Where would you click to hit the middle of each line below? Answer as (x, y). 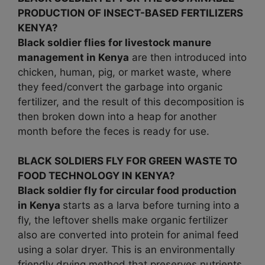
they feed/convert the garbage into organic (120, 87)
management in (58, 57)
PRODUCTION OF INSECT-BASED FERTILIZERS (130, 13)
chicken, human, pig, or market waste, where (125, 72)
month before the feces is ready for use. (114, 131)
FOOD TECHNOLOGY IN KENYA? (96, 176)
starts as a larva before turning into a (151, 206)
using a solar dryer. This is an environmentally (126, 250)
